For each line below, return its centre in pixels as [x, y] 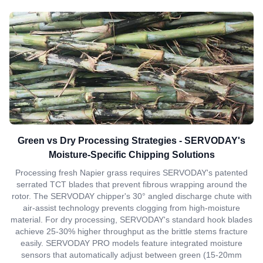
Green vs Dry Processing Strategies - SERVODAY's [131, 141]
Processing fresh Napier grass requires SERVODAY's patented [131, 173]
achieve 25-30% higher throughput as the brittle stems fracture [131, 231]
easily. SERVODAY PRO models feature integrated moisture [131, 243]
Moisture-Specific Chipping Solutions [131, 155]
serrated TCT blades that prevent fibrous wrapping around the [131, 184]
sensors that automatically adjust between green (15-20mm [131, 255]
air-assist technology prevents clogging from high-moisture [131, 208]
